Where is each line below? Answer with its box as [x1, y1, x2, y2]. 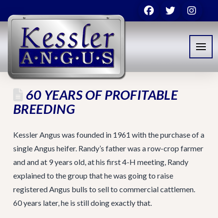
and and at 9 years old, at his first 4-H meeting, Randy [13, 157, 188, 166]
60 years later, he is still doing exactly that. [13, 198, 152, 207]
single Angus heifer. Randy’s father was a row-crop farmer [13, 144, 203, 153]
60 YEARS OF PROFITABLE [23, 87, 178, 103]
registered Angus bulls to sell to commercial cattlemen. [13, 184, 195, 194]
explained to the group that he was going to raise [13, 171, 173, 180]
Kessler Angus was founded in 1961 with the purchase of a [13, 130, 204, 139]
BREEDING [13, 101, 75, 117]
